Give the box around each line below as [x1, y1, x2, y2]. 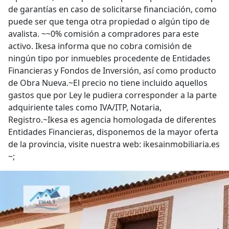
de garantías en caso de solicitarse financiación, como [8, 4, 217, 15]
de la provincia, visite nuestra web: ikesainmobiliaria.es [8, 139, 220, 150]
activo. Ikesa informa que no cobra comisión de [8, 40, 192, 52]
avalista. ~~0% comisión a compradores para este [8, 28, 199, 39]
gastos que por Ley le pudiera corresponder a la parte [8, 89, 217, 101]
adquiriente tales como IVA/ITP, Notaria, [8, 102, 162, 113]
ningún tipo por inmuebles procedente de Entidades [8, 53, 211, 64]
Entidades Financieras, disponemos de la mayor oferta [8, 126, 218, 138]
